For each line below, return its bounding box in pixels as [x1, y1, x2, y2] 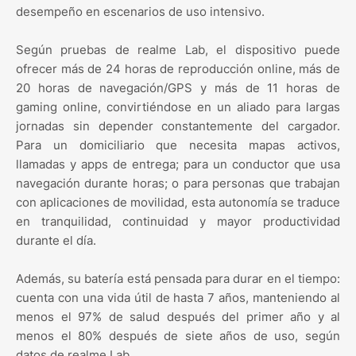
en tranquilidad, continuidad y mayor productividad [16, 214, 340, 230]
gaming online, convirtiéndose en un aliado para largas [16, 99, 340, 115]
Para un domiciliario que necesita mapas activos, [16, 137, 340, 153]
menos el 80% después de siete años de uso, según [16, 328, 340, 344]
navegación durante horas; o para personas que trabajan [16, 176, 340, 192]
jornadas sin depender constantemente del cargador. [16, 118, 340, 134]
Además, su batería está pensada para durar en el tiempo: [16, 271, 340, 287]
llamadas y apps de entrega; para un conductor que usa [16, 157, 340, 172]
